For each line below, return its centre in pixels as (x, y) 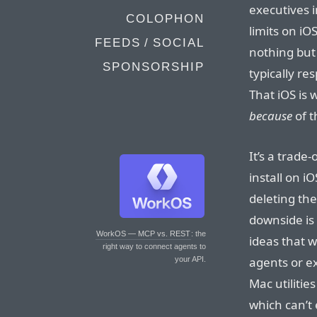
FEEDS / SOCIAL (150, 43)
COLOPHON (165, 19)
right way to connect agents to (154, 246)
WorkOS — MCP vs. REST (143, 234)
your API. (190, 259)
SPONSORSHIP (154, 67)
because (271, 115)
